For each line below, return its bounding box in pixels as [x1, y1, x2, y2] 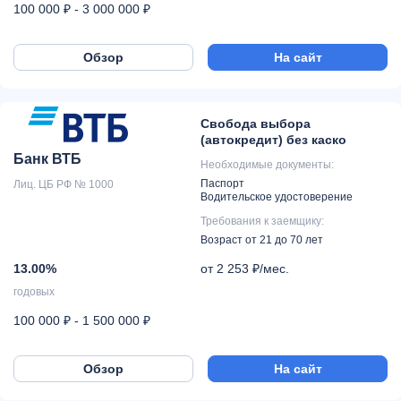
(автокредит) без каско [200, 132, 346, 148]
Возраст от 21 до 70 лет [200, 234, 323, 247]
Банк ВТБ [13, 151, 81, 167]
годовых [13, 286, 55, 299]
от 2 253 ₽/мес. [200, 261, 289, 277]
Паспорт [200, 177, 244, 191]
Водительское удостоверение [200, 191, 353, 204]
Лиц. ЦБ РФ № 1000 [13, 178, 114, 192]
